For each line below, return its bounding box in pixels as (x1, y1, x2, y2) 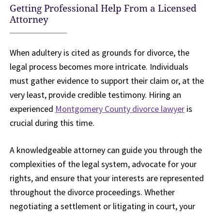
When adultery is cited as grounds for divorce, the (10, 47, 189, 59)
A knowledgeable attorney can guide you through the (10, 144, 202, 156)
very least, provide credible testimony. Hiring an (10, 89, 181, 101)
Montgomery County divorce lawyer (55, 103, 185, 115)
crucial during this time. (10, 117, 94, 129)
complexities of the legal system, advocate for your (10, 158, 197, 170)
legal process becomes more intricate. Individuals (10, 61, 188, 73)
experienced (10, 103, 55, 115)
